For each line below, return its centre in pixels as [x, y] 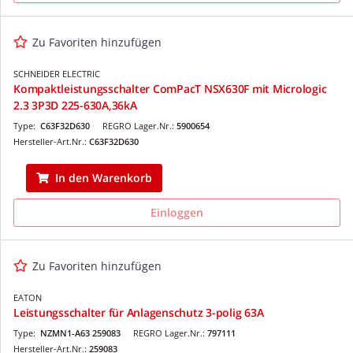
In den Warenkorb [104, 177]
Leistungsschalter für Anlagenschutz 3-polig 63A [139, 312]
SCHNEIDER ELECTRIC [57, 73]
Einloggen [177, 212]
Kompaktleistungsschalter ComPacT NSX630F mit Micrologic [170, 88]
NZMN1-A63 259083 [80, 333]
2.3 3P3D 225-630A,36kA [75, 105]
